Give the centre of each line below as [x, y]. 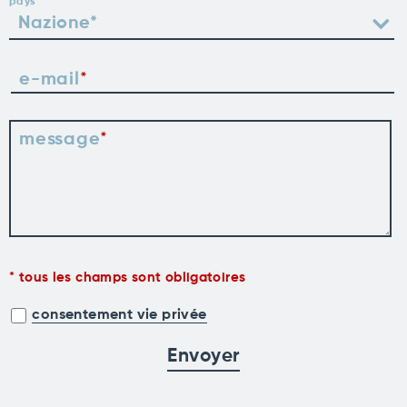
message [60, 139]
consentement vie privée [119, 316]
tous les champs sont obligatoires [132, 277]
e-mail [50, 79]
